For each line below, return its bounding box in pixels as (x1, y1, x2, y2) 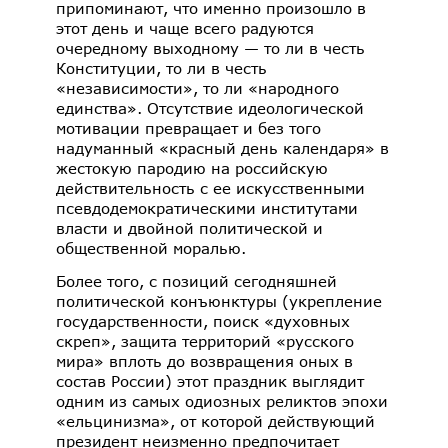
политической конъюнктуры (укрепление (56, 292, 382, 311)
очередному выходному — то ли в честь (56, 38, 365, 57)
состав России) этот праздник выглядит (56, 372, 364, 391)
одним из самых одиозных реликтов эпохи (56, 392, 388, 411)
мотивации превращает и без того (56, 118, 321, 137)
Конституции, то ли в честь (56, 58, 267, 77)
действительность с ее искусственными (56, 178, 365, 197)
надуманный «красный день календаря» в (56, 138, 389, 157)
